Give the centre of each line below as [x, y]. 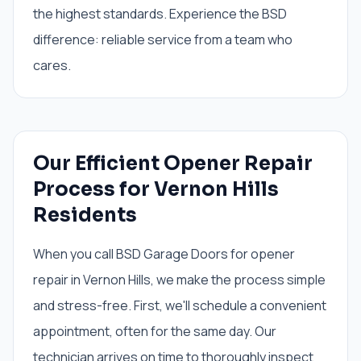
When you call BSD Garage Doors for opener [164, 254]
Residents [85, 215]
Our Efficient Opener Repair [173, 164]
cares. [52, 65]
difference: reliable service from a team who [163, 39]
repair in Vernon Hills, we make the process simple [179, 280]
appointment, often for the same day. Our [155, 331]
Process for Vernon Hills [156, 189]
